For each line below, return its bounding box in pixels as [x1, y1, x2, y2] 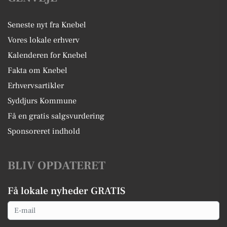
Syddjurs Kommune [8, 96, 77, 106]
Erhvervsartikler [8, 81, 64, 91]
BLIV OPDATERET [8, 158, 105, 173]
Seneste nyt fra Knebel [8, 20, 86, 30]
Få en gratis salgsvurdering [8, 111, 104, 121]
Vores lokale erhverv [8, 35, 80, 45]
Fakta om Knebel [8, 65, 67, 75]
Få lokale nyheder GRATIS [8, 184, 125, 198]
